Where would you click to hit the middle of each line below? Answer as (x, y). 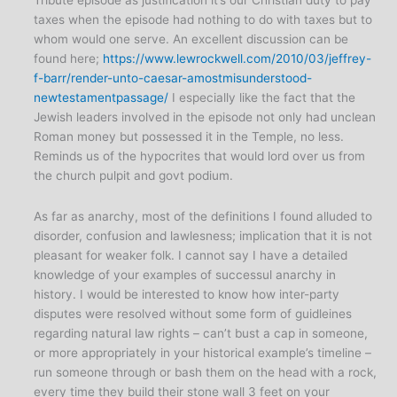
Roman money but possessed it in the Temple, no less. (189, 136)
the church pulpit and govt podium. (134, 175)
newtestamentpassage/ (101, 97)
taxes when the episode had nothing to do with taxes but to (203, 19)
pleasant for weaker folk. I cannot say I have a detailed (191, 255)
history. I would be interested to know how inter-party (187, 294)
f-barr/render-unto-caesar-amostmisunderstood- (173, 78)
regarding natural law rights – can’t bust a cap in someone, (201, 333)
